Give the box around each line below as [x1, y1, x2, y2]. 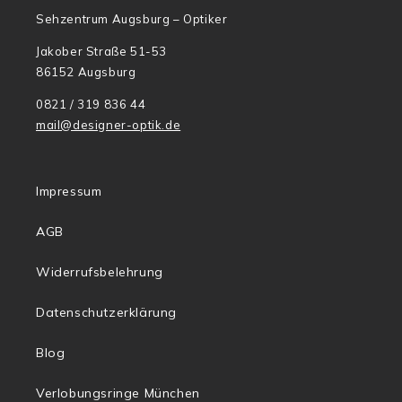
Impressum [36, 183, 102, 200]
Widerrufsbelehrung [36, 264, 163, 281]
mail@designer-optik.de [36, 118, 181, 133]
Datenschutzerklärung [36, 304, 177, 321]
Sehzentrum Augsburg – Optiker [36, 12, 228, 27]
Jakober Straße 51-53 [36, 44, 167, 59]
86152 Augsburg [36, 65, 136, 80]
